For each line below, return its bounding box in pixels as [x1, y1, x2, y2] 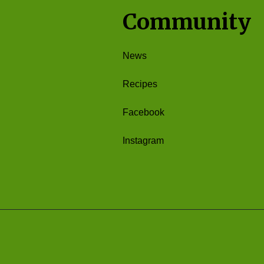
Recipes [123, 79, 157, 89]
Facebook [123, 107, 164, 117]
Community [123, 8, 251, 35]
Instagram [123, 136, 164, 146]
